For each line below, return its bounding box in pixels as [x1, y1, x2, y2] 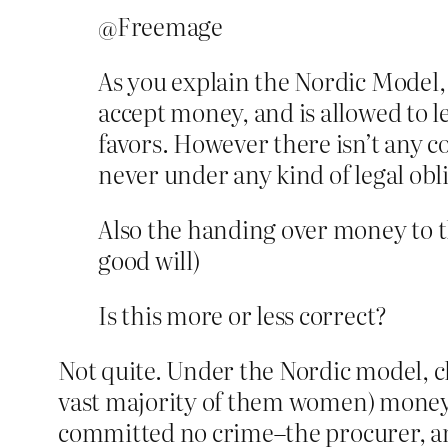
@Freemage [98, 8, 223, 44]
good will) [98, 242, 200, 278]
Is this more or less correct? [98, 297, 388, 333]
